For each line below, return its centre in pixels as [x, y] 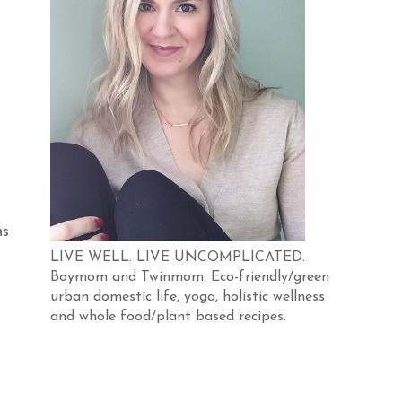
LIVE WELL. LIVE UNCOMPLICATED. [178, 258]
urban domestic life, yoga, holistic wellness [188, 297]
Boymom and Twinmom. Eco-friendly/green [190, 277]
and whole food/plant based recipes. [168, 317]
